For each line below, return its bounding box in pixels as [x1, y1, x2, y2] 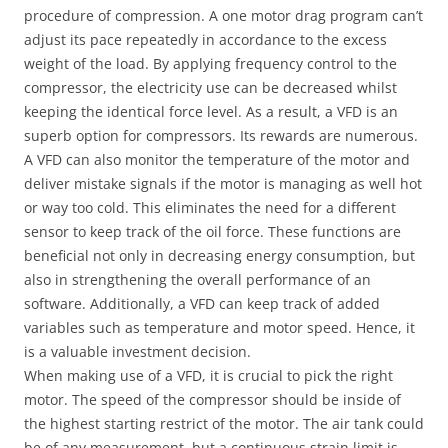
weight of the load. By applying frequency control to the [24, 54, 397, 73]
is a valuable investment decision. [24, 342, 251, 361]
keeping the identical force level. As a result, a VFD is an [24, 102, 398, 121]
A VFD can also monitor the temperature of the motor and [24, 150, 410, 169]
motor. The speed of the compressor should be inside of [24, 390, 401, 409]
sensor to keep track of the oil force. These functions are [24, 222, 401, 241]
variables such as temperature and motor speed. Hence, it [24, 318, 415, 337]
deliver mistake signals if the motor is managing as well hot [24, 174, 422, 193]
